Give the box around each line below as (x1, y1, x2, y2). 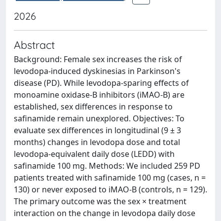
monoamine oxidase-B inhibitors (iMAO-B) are (14, 89, 184, 100)
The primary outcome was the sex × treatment (14, 196, 186, 207)
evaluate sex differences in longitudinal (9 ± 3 (14, 125, 181, 136)
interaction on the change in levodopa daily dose (14, 208, 195, 219)
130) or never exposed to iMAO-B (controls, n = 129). (14, 184, 207, 195)
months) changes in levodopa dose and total (14, 137, 180, 147)
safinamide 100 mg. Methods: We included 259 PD (14, 160, 200, 171)
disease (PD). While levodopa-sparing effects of (14, 77, 189, 88)
